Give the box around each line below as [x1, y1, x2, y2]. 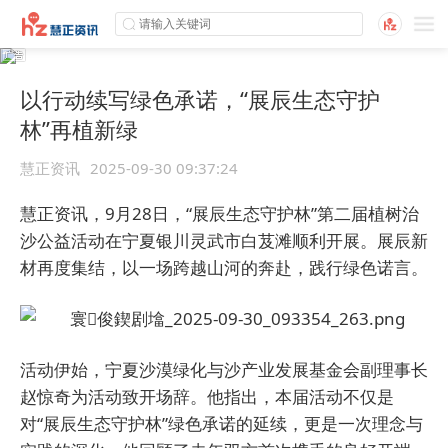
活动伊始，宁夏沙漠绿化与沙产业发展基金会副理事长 [20, 358, 428, 381]
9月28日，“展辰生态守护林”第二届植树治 [105, 202, 419, 225]
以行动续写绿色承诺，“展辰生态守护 [20, 84, 380, 114]
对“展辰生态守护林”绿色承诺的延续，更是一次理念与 [20, 412, 423, 435]
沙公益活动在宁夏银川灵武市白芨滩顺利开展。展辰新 [20, 229, 428, 252]
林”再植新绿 [20, 114, 138, 144]
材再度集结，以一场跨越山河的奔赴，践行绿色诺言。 [20, 256, 428, 279]
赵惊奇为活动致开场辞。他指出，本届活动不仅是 [20, 385, 394, 408]
